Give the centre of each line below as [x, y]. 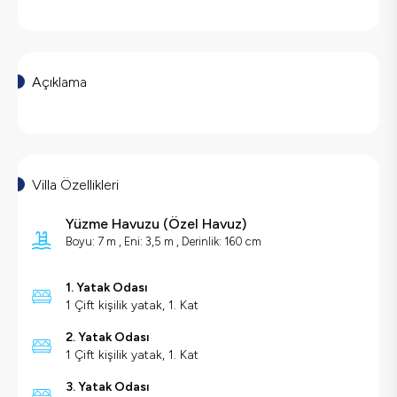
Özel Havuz [205, 224]
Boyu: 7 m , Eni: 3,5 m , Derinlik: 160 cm [163, 242]
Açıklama [59, 82]
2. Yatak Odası [108, 338]
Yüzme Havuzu [113, 224]
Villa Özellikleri [75, 185]
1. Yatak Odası [107, 288]
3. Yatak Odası [108, 387]
